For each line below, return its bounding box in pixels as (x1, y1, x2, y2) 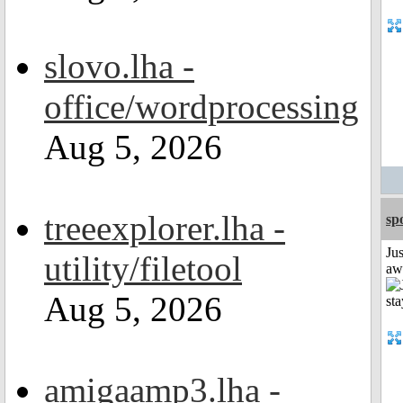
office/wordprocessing (44, 87, 359, 126)
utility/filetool (44, 249, 242, 288)
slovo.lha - (44, 47, 194, 85)
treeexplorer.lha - (44, 209, 285, 247)
